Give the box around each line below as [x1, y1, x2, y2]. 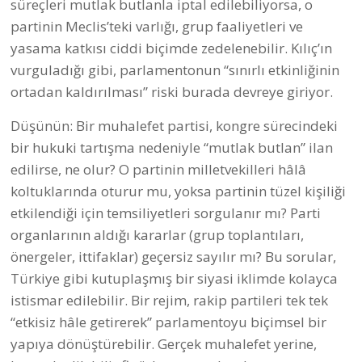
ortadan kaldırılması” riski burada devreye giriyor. [11, 82, 333, 101]
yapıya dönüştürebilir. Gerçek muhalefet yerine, [11, 334, 317, 353]
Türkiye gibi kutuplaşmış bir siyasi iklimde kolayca [11, 268, 338, 288]
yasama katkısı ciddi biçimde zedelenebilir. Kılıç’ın [11, 38, 332, 57]
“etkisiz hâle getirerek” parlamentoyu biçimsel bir [11, 312, 326, 331]
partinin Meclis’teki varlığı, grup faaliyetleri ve [11, 16, 303, 36]
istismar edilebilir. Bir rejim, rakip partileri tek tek [11, 290, 328, 309]
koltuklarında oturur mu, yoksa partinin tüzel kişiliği [11, 181, 346, 200]
